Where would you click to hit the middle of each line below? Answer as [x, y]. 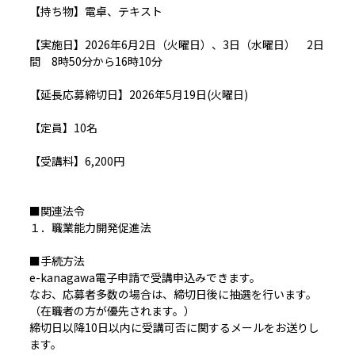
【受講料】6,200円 [77, 161]
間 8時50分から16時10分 [96, 61]
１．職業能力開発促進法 [90, 228]
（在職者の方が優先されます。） [112, 311]
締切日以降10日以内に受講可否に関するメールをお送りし [174, 328]
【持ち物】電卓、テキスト [96, 11]
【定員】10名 [63, 128]
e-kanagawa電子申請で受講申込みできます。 [145, 278]
